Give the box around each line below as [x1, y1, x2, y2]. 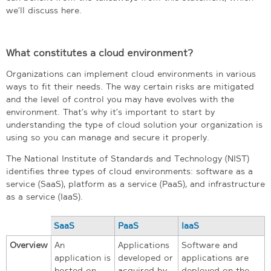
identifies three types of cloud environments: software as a [6, 165, 253, 177]
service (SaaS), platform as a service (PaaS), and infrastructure [6, 178, 265, 189]
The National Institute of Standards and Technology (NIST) [6, 152, 249, 164]
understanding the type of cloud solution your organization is [6, 119, 263, 130]
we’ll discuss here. [6, 4, 82, 16]
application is [54, 252, 111, 263]
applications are [181, 252, 249, 263]
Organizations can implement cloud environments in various [6, 68, 256, 79]
